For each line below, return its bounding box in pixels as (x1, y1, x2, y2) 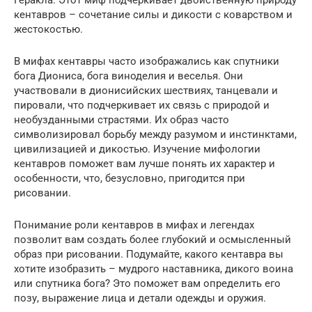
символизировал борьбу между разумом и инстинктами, (14, 128, 297, 141)
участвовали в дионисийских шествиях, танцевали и (14, 84, 278, 97)
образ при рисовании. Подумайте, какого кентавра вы (14, 248, 283, 260)
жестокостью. (14, 23, 83, 36)
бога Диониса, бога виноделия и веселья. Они (14, 70, 243, 82)
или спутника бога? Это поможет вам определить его (14, 277, 281, 290)
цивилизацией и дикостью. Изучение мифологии (14, 143, 260, 155)
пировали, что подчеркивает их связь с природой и (14, 99, 270, 111)
